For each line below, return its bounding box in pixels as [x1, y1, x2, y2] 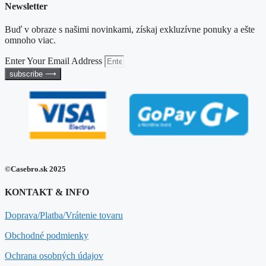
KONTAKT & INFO [5, 186, 89, 197]
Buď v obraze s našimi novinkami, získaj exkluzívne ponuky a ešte [5, 24, 255, 35]
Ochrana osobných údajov [5, 251, 103, 261]
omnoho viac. [5, 35, 56, 46]
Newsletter [5, 1, 47, 12]
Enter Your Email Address [5, 56, 104, 66]
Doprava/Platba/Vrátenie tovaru [5, 210, 123, 221]
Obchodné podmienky [5, 230, 88, 241]
